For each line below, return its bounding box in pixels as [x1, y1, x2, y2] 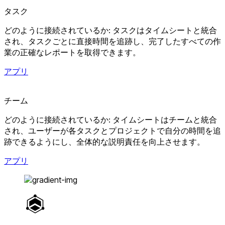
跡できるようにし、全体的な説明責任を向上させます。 [4, 137, 205, 147]
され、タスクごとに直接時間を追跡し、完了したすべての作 [4, 36, 221, 47]
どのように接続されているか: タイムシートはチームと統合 [4, 115, 217, 125]
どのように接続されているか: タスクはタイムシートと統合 [4, 25, 217, 36]
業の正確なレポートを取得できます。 [4, 47, 141, 58]
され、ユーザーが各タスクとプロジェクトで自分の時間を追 [4, 126, 221, 136]
